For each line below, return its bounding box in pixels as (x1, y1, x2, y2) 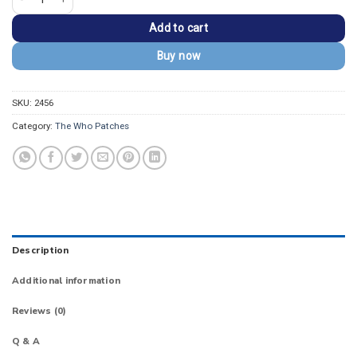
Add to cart (148, 21, 209, 34)
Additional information (12, 274, 121, 288)
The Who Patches (55, 120, 129, 131)
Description (12, 244, 69, 257)
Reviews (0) (12, 304, 67, 318)
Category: (12, 120, 55, 131)
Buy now (156, 49, 201, 62)
